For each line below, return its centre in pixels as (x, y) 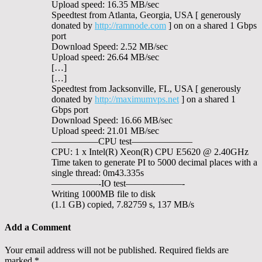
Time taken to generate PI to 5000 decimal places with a (154, 162)
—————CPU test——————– (122, 141)
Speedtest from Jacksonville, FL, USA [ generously (146, 88)
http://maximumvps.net (137, 99)
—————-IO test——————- (118, 183)
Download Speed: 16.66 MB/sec (112, 120)
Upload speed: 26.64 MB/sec (105, 57)
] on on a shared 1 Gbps (211, 25)
